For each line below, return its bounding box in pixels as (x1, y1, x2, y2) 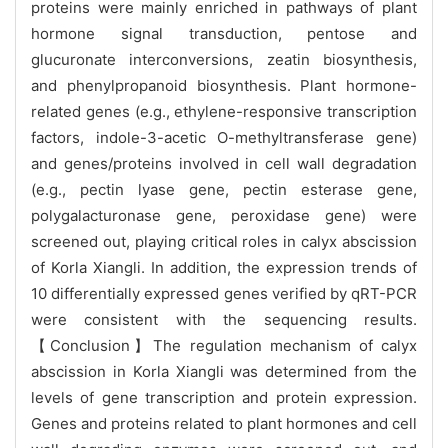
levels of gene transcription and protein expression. (31, 387, 417, 407)
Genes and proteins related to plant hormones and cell (31, 413, 417, 433)
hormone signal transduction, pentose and (31, 23, 417, 43)
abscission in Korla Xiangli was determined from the (31, 361, 417, 381)
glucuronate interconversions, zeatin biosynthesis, (31, 49, 417, 69)
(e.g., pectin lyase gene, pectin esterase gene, (31, 179, 417, 199)
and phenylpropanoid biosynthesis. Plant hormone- (31, 75, 417, 95)
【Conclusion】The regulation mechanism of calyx (31, 335, 417, 355)
